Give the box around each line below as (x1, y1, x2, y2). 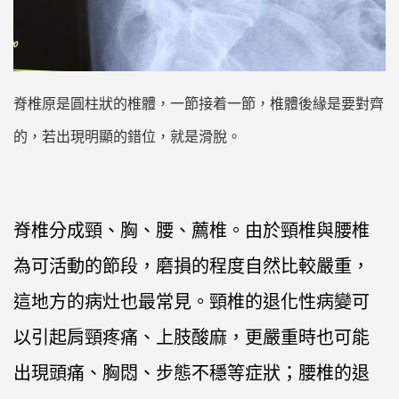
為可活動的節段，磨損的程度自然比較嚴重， (13, 254, 370, 279)
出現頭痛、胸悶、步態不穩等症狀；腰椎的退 (13, 361, 370, 386)
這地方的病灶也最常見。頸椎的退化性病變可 (13, 289, 370, 314)
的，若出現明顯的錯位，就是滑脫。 (13, 128, 241, 146)
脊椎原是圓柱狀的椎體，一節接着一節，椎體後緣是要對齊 (13, 95, 384, 113)
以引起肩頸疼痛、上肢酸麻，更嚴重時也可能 (13, 325, 370, 350)
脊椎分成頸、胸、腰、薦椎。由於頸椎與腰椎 (13, 218, 370, 243)
